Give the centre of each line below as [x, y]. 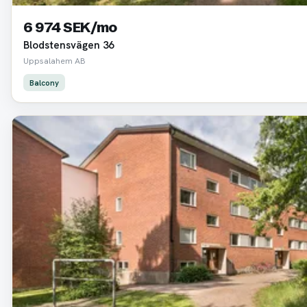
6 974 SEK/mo [70, 26]
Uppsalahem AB [54, 60]
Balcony [44, 82]
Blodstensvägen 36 [68, 45]
